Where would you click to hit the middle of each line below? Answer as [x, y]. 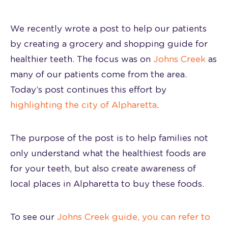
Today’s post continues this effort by [88, 90]
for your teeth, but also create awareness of [103, 168]
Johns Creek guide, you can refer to [134, 217]
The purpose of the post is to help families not [109, 138]
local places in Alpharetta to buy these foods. [107, 184]
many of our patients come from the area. [98, 74]
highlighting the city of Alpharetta [83, 105]
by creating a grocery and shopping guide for [109, 44]
